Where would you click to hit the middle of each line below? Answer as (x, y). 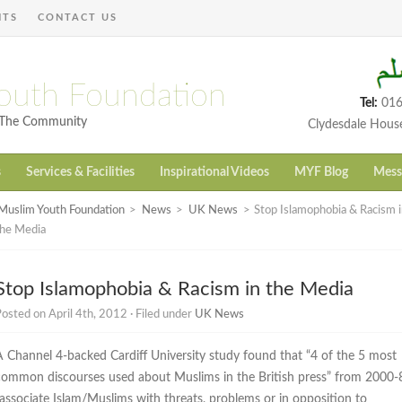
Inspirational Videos (214, 173)
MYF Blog (321, 173)
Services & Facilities (80, 173)
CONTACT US (78, 17)
